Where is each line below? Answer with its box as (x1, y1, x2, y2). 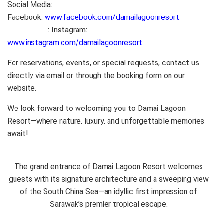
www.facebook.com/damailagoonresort (45, 13, 179, 22)
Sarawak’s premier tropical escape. (49, 200, 168, 209)
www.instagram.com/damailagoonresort (7, 38, 142, 47)
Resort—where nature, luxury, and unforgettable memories (7, 116, 204, 126)
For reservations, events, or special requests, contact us (7, 58, 199, 68)
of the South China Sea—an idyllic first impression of (20, 187, 197, 197)
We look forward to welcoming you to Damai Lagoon (7, 104, 186, 113)
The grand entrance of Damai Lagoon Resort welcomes (14, 162, 203, 171)
